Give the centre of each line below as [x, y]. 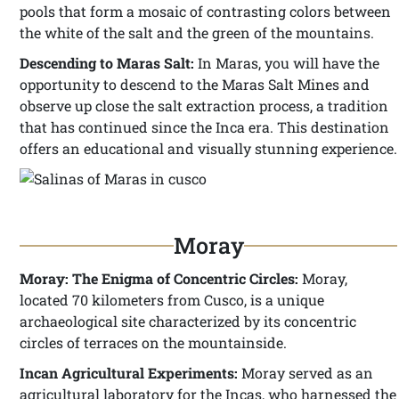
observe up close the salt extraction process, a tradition [204, 106]
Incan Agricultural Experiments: [129, 373]
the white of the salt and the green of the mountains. [197, 33]
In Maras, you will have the [287, 63]
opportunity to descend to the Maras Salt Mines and [195, 84]
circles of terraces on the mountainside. [153, 342]
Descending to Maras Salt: [107, 63]
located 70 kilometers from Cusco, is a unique [172, 300]
